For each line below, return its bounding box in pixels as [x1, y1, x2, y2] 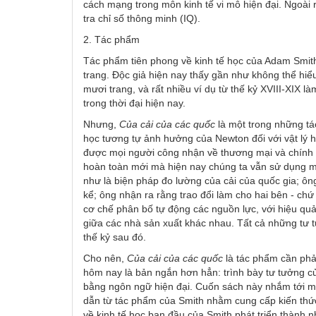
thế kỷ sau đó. [83, 231, 146, 243]
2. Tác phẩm [83, 33, 140, 45]
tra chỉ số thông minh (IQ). [83, 12, 200, 24]
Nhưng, [83, 118, 119, 130]
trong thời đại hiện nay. [83, 97, 186, 109]
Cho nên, [83, 252, 127, 264]
